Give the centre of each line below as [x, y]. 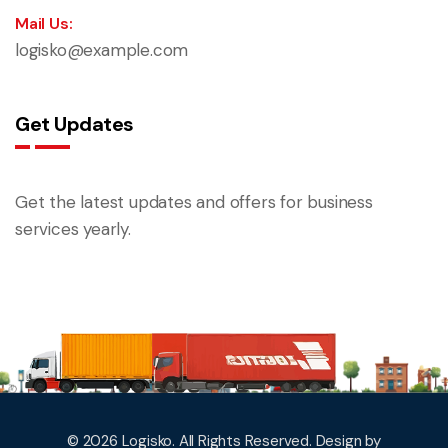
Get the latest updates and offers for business [194, 201]
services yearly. [73, 228]
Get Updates [74, 123]
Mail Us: [44, 23]
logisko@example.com [102, 49]
